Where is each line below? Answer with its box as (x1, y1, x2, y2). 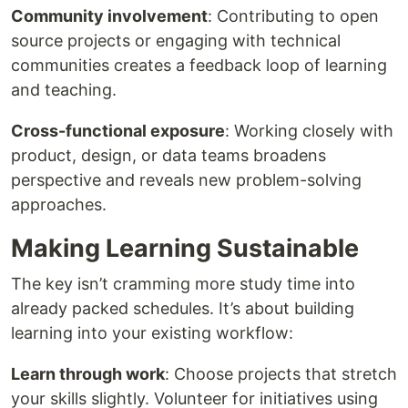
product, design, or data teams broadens (11, 146, 326, 165)
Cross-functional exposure (11, 121, 225, 140)
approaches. (11, 195, 107, 214)
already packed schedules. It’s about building (11, 299, 354, 318)
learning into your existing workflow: (11, 323, 293, 342)
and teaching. (11, 80, 117, 99)
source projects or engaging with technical (11, 31, 341, 50)
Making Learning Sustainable (11, 233, 359, 263)
